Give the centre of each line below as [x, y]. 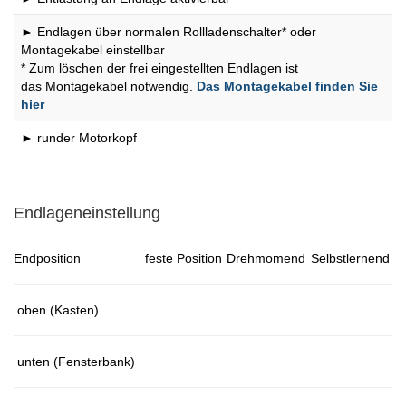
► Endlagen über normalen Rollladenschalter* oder [169, 32]
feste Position [183, 259]
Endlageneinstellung [87, 213]
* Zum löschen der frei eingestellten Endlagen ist [159, 68]
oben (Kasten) [58, 310]
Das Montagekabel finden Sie [287, 87]
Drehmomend [266, 259]
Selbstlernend [350, 259]
